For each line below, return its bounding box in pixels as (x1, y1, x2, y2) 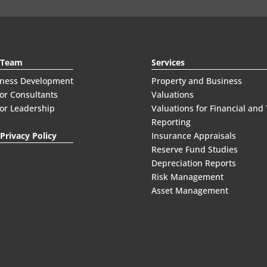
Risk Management (151, 170, 223, 182)
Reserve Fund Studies (151, 143, 238, 155)
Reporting (151, 116, 191, 128)
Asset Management (151, 184, 228, 196)
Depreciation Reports (151, 157, 236, 169)
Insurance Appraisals (151, 129, 236, 141)
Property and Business (151, 74, 242, 86)
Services (151, 56, 185, 68)
